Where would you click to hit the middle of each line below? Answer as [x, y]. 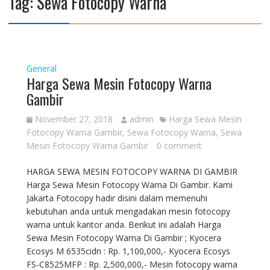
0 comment [179, 146]
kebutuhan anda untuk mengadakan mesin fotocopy [128, 211]
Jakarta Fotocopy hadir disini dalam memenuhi [117, 198]
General [41, 68]
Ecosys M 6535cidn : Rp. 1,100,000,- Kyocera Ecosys [128, 251]
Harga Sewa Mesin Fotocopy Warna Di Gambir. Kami [129, 185]
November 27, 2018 [74, 119]
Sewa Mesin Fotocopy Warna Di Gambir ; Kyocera [124, 238]
